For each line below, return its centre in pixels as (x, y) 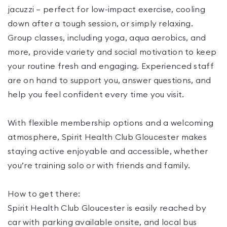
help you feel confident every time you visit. (96, 95)
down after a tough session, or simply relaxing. (101, 24)
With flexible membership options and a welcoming (111, 123)
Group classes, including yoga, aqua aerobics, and (107, 38)
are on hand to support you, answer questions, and (109, 81)
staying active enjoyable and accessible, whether (108, 152)
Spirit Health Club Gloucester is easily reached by (107, 208)
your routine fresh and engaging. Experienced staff (111, 66)
